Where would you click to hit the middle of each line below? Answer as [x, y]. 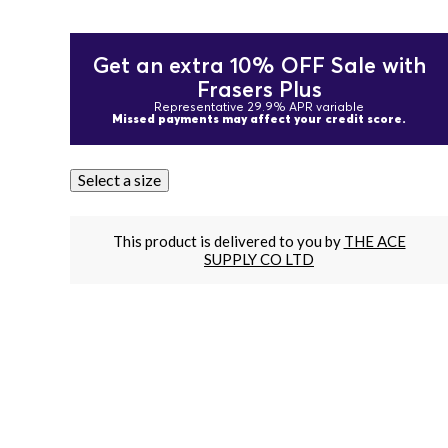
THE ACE [374, 241]
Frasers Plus [259, 89]
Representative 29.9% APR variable [259, 106]
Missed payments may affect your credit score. [259, 118]
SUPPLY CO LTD [259, 259]
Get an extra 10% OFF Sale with [259, 65]
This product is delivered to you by [228, 241]
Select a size [119, 179]
